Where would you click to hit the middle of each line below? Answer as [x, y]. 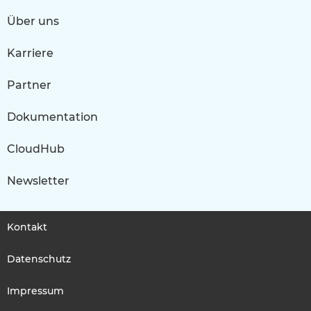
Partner [29, 85]
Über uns [33, 21]
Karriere [30, 53]
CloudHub [36, 149]
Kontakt [27, 227]
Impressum [35, 291]
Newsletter [38, 180]
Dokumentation [52, 117]
